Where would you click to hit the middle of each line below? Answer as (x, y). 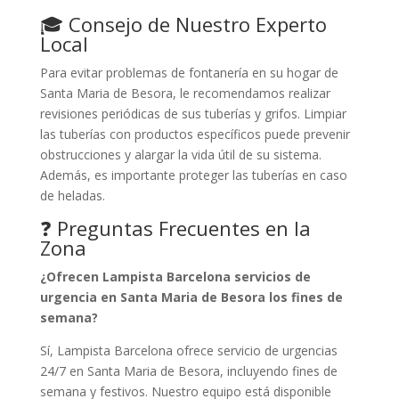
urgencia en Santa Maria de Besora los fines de (191, 297)
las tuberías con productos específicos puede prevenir (195, 134)
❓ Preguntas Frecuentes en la (175, 228)
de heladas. (72, 195)
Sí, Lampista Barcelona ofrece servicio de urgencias (188, 350)
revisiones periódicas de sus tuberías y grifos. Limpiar (193, 113)
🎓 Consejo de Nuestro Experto (183, 24)
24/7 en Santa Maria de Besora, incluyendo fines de (188, 370)
